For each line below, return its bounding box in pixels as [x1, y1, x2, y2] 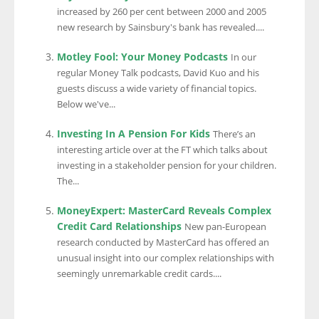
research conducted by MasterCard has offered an [57, 236, 269, 249]
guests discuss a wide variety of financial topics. [57, 83, 256, 95]
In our [231, 51, 256, 63]
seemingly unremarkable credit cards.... [57, 268, 221, 280]
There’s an [213, 128, 256, 140]
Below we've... [57, 98, 115, 110]
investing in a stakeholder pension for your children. [57, 159, 276, 172]
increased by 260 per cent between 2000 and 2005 [57, 6, 266, 18]
